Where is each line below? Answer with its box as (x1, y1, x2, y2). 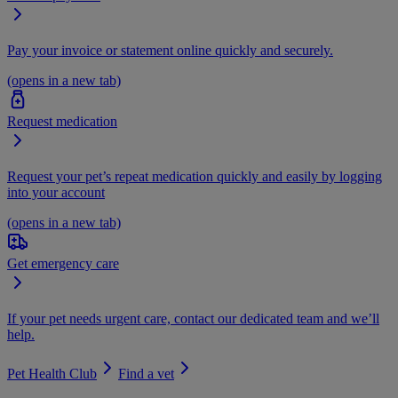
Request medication (7, 114, 117, 129)
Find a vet (118, 366, 174, 381)
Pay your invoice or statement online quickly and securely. (7, 43, 333, 58)
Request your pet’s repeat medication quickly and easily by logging (7, 169, 382, 184)
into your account (7, 185, 105, 200)
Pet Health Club (7, 366, 97, 381)
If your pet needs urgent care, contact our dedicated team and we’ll (7, 311, 379, 326)
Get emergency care (7, 256, 119, 271)
